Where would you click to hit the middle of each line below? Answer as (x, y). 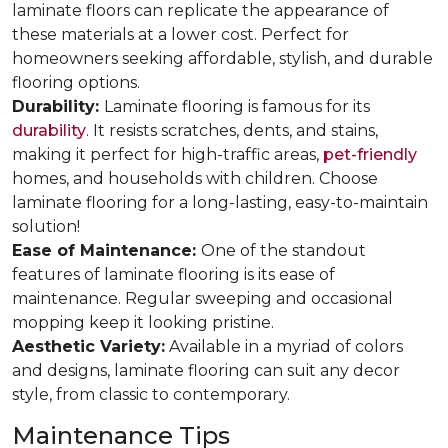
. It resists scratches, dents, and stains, (232, 130)
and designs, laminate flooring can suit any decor (206, 370)
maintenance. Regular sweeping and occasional (202, 298)
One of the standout (283, 250)
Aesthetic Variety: (88, 346)
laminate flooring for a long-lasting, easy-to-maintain (220, 202)
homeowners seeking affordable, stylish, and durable (222, 58)
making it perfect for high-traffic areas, (167, 154)
